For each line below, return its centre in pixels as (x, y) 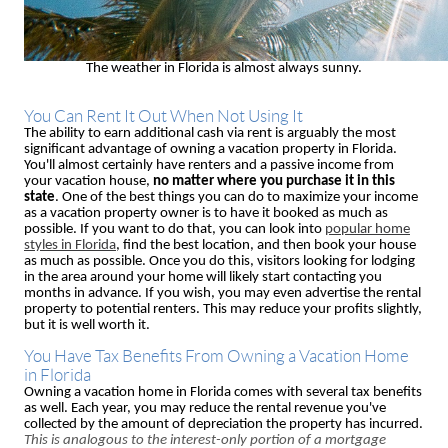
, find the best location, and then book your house (266, 245)
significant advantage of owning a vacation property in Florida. (210, 149)
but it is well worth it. (87, 325)
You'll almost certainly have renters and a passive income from (209, 165)
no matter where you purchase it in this (274, 181)
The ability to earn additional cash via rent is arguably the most (210, 133)
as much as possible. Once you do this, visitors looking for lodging (219, 261)
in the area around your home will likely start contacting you (203, 277)
